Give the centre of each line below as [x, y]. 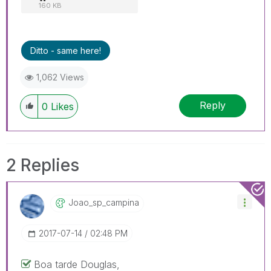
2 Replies [43, 165]
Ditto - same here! [66, 50]
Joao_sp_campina [104, 202]
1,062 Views [60, 77]
